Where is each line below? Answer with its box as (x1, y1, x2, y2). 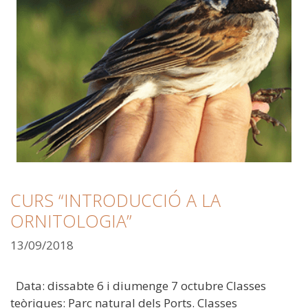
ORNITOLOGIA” (10, 208, 132, 232)
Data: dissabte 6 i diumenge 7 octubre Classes (10, 278, 266, 294)
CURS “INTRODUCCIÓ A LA (10, 188, 221, 212)
